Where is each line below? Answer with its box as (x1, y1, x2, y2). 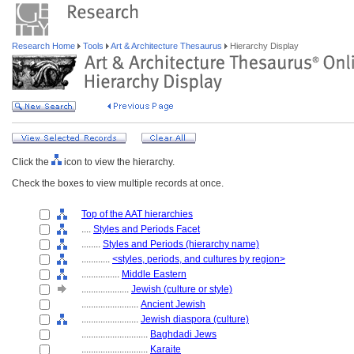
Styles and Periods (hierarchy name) (103, 239, 259, 250)
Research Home (12, 41, 77, 51)
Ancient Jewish (141, 299, 205, 310)
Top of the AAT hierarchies (81, 209, 193, 220)
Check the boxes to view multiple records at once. (12, 178, 224, 189)
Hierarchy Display (228, 41, 299, 51)
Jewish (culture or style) (131, 284, 232, 295)
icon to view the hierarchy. (62, 156, 175, 168)
